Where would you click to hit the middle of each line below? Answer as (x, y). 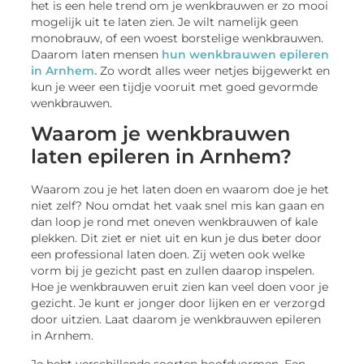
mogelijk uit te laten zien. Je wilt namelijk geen (165, 22)
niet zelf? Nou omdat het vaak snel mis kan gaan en (178, 206)
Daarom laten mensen (95, 55)
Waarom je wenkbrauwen (161, 134)
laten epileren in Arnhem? (162, 157)
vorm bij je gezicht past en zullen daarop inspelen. (173, 271)
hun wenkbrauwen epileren (244, 55)
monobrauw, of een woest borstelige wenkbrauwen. (178, 39)
